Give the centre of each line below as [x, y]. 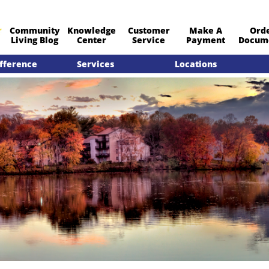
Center [92, 40]
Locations [195, 64]
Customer [149, 30]
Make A [206, 30]
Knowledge [92, 30]
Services [95, 64]
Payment [206, 40]
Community [35, 30]
